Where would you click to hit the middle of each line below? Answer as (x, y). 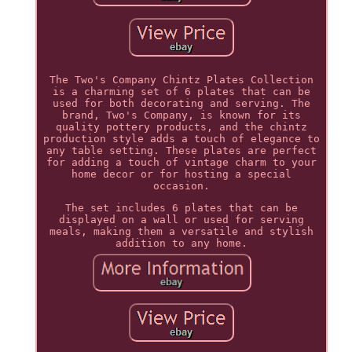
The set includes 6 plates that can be (181, 207)
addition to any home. (181, 243)
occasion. (181, 185)
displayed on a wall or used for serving (181, 219)
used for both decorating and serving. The (181, 103)
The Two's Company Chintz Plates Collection (181, 79)
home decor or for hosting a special (181, 174)
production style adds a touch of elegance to (181, 138)
